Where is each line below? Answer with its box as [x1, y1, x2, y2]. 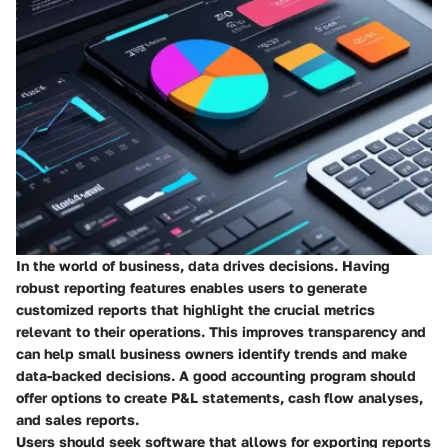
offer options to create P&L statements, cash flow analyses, [16, 389, 423, 407]
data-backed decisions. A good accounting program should [16, 367, 416, 385]
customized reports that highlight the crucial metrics [16, 301, 375, 319]
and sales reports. [16, 411, 139, 429]
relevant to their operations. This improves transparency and [16, 323, 426, 341]
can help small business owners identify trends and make [16, 345, 407, 363]
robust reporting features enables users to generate [16, 279, 367, 297]
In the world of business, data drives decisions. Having [16, 257, 390, 275]
